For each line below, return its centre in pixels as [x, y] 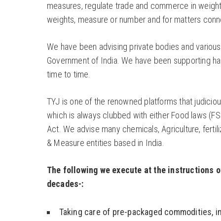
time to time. [69, 74]
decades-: [65, 184]
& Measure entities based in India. [105, 143]
